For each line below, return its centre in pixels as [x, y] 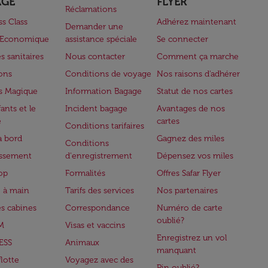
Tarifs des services [99, 191]
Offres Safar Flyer [189, 173]
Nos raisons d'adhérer [199, 74]
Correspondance [97, 208]
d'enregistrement [98, 156]
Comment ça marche [198, 57]
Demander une [94, 27]
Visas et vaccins [95, 225]
